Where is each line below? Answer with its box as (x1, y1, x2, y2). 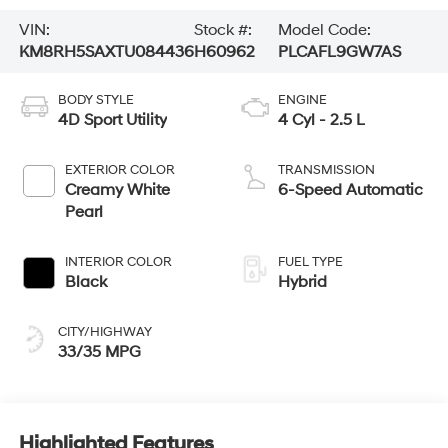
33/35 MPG (57, 342, 141, 363)
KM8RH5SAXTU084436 (18, 42, 194, 63)
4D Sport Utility (57, 110, 167, 131)
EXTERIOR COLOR (64, 162, 175, 179)
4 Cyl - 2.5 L (278, 110, 365, 131)
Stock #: (193, 20, 252, 41)
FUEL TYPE (278, 254, 343, 271)
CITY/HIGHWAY (57, 324, 152, 341)
